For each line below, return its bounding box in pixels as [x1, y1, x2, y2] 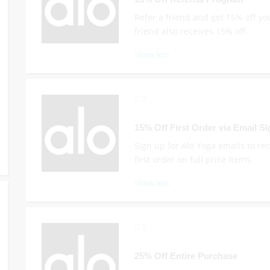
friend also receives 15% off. [134, 25, 248, 37]
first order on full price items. [134, 154, 253, 165]
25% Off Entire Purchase [134, 251, 237, 261]
